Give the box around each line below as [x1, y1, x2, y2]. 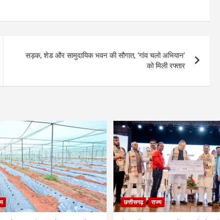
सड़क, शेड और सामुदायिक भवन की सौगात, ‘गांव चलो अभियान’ [26, 51, 186, 60]
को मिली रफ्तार [147, 61, 186, 70]
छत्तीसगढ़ [124, 198, 143, 206]
